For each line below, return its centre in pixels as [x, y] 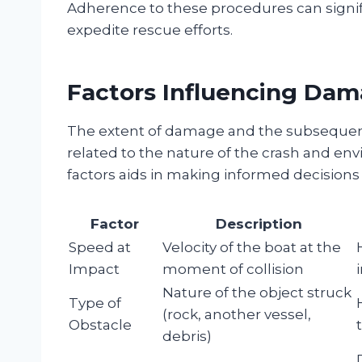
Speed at [100, 247]
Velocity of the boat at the [252, 247]
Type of [95, 303]
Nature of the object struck [257, 292]
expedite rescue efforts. [150, 29]
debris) [187, 336]
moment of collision [233, 269]
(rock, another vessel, [237, 314]
